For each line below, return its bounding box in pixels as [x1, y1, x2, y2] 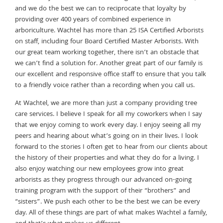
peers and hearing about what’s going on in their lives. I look [15, 130, 198, 142]
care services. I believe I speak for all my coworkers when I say [15, 109, 202, 120]
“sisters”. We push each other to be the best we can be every [15, 196, 200, 208]
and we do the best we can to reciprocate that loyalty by [15, 3, 186, 14]
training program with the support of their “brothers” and [15, 185, 190, 197]
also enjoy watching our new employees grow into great [15, 163, 184, 175]
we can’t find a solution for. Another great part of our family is [15, 58, 203, 69]
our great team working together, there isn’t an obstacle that [15, 47, 199, 58]
